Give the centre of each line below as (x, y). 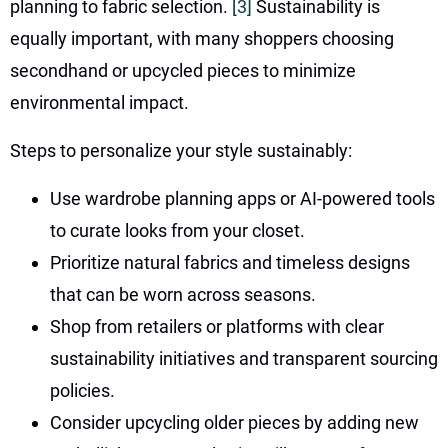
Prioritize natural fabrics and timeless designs (230, 262)
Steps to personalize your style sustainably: (181, 150)
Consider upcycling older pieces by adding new (234, 422)
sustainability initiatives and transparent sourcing (244, 358)
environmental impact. (99, 102)
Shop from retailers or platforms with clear (217, 326)
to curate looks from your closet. (177, 230)
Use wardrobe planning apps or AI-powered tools (242, 198)
